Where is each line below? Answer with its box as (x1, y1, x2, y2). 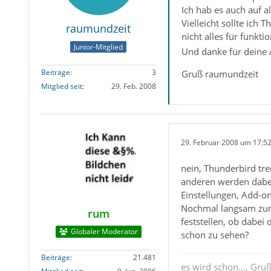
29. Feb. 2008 (111, 80, 156, 91)
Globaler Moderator (70, 226, 138, 237)
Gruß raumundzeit (181, 67, 258, 80)
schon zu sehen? (180, 228, 249, 241)
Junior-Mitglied (74, 41, 123, 52)
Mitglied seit (41, 80, 82, 91)
